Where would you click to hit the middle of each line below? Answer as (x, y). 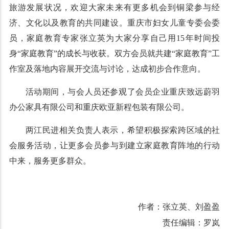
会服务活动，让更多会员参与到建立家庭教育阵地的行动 (114, 145)
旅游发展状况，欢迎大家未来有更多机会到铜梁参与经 (114, 7)
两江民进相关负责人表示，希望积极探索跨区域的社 (123, 130)
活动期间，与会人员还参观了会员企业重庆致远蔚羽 (123, 91)
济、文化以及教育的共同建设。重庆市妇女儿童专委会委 (114, 22)
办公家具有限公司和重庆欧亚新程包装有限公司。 (99, 107)
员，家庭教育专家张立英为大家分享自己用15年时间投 (114, 38)
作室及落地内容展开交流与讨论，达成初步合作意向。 (107, 68)
